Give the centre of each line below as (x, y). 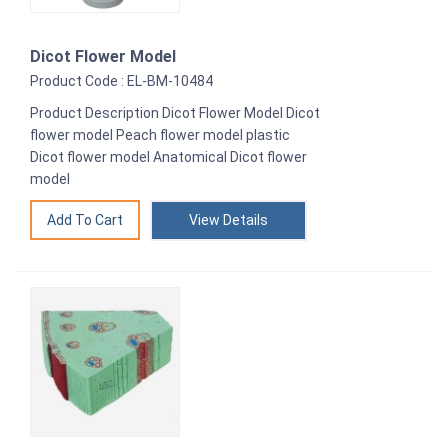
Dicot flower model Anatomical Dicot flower (168, 156)
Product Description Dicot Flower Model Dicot (175, 112)
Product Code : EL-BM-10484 (121, 80)
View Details (228, 219)
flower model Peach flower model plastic (160, 134)
